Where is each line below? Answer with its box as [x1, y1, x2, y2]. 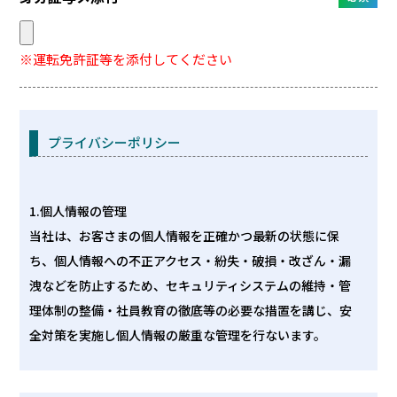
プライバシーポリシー [47, 133, 181, 152]
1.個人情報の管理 [28, 201, 127, 220]
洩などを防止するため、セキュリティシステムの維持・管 [28, 276, 351, 294]
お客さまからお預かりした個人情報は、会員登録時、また [28, 375, 352, 393]
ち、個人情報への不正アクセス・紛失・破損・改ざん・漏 [28, 251, 351, 269]
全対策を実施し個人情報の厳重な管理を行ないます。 [28, 325, 326, 344]
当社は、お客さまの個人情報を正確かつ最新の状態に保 [28, 226, 339, 245]
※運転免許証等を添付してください [19, 50, 233, 69]
